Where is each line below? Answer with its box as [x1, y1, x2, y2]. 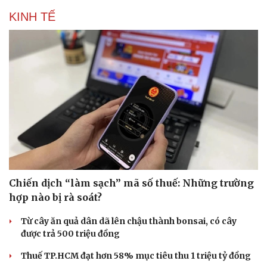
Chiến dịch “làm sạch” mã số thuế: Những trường [9, 177, 254, 190]
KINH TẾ [9, 10, 55, 23]
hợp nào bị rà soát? [9, 191, 102, 204]
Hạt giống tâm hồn [144, 4, 214, 14]
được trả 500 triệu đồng [21, 228, 120, 240]
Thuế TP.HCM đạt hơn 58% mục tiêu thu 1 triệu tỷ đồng [21, 250, 251, 262]
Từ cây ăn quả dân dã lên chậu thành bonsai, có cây [21, 216, 237, 227]
